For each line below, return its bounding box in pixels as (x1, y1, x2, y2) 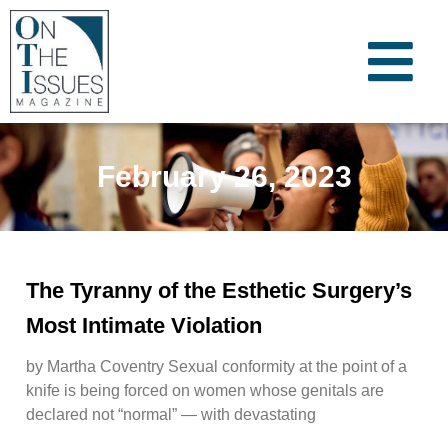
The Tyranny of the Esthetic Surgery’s (26, 277, 412, 303)
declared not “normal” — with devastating (26, 405, 316, 423)
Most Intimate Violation (26, 312, 262, 338)
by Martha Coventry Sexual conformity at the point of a (26, 357, 407, 375)
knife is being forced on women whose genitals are (26, 381, 384, 399)
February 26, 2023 (96, 160, 352, 194)
